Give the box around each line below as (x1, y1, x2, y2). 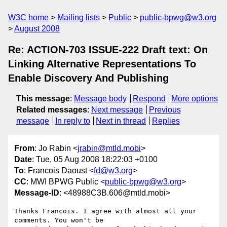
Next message (91, 105, 143, 114)
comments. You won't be (14, 216, 107, 224)
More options (171, 94, 218, 103)
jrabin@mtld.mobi (78, 144, 141, 153)
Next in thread (96, 117, 146, 125)
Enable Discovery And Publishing (8, 72, 169, 84)
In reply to (55, 117, 90, 125)
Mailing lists (57, 13, 100, 22)
